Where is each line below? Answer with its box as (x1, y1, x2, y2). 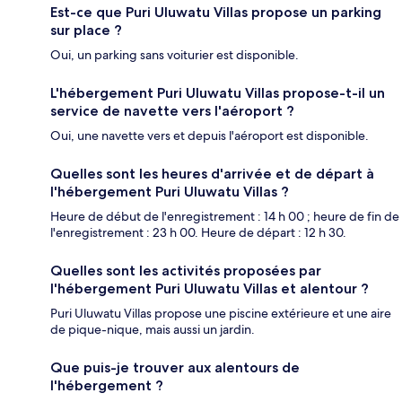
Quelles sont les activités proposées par (50, 262, 321, 280)
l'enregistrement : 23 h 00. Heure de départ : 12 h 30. (50, 224, 346, 241)
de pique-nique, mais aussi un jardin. (50, 321, 255, 338)
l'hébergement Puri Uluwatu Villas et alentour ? (50, 280, 369, 298)
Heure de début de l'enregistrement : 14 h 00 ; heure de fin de (50, 208, 399, 225)
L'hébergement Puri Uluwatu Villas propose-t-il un (50, 84, 385, 102)
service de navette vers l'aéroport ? (50, 102, 294, 120)
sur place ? (50, 22, 122, 39)
